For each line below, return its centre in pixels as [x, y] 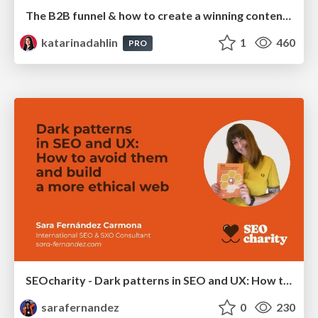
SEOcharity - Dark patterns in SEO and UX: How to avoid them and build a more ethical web [287, 280]
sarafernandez [79, 307]
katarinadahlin [80, 43]
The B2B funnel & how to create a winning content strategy [287, 16]
